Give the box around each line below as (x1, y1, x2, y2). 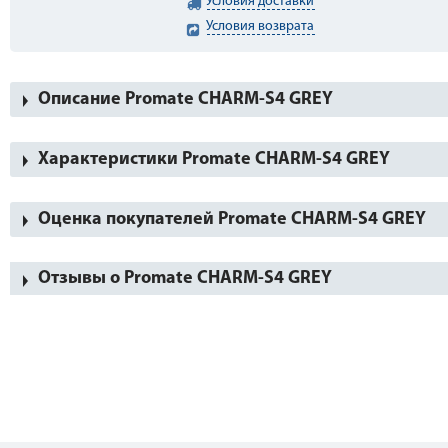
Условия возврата (206, 19, 315, 34)
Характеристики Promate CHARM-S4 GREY (38, 150, 390, 169)
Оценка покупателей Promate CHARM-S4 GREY (38, 210, 426, 229)
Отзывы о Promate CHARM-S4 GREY (38, 269, 332, 288)
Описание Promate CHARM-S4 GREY (38, 90, 333, 109)
